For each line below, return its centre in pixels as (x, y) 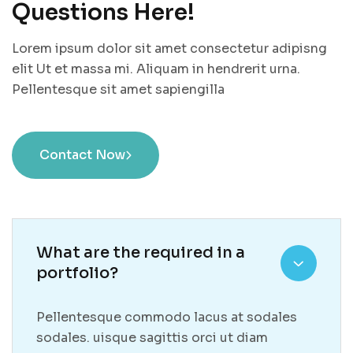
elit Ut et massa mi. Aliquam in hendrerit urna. (156, 69)
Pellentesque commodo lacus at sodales (167, 317)
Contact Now (82, 154)
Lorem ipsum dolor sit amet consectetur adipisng (169, 48)
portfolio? (77, 273)
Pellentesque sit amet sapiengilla (118, 89)
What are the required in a (141, 252)
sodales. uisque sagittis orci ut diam (152, 337)
